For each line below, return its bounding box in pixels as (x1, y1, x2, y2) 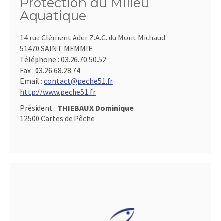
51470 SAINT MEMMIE (20, 43, 93, 53)
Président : (20, 103, 57, 112)
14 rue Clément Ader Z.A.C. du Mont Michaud (20, 33, 165, 42)
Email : (20, 76, 44, 86)
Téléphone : (20, 54, 61, 64)
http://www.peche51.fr (20, 87, 96, 97)
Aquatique (20, 8, 86, 24)
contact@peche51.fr (44, 76, 113, 86)
